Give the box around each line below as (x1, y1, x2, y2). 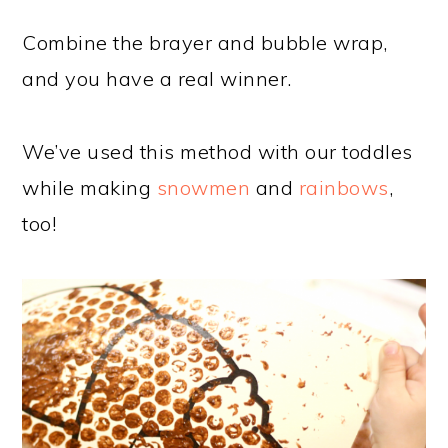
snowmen (156, 174, 251, 200)
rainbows (298, 174, 389, 200)
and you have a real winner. (22, 65, 292, 91)
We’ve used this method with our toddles (22, 138, 413, 164)
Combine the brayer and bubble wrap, (22, 29, 388, 55)
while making (22, 174, 157, 200)
